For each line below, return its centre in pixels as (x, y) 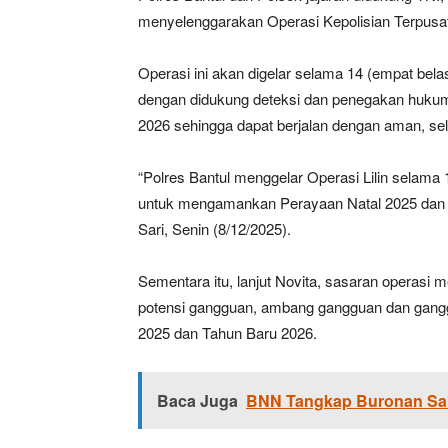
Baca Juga (197, 400)
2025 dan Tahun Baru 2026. (227, 332)
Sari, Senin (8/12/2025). (214, 228)
